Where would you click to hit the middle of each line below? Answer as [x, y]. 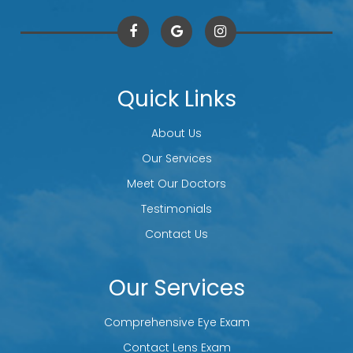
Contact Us [176, 234]
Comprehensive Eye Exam [176, 322]
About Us [176, 133]
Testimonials [176, 208]
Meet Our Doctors [176, 183]
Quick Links [176, 98]
